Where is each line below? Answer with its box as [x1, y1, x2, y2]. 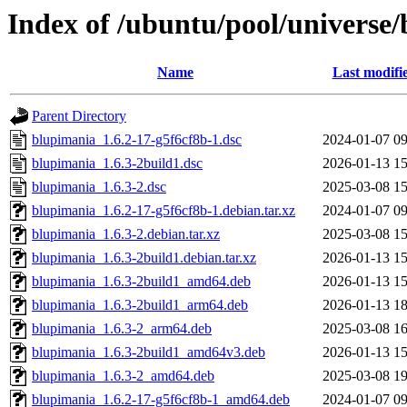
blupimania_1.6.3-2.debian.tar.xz [32, 226, 220, 243]
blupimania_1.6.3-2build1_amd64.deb [32, 273, 251, 290]
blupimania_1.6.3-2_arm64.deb [32, 321, 212, 337]
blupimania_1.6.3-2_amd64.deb [32, 368, 214, 384]
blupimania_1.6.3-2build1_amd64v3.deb [32, 344, 265, 361]
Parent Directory [32, 108, 126, 124]
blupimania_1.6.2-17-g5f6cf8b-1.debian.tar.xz [32, 203, 295, 219]
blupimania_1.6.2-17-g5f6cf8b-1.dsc [32, 132, 242, 148]
